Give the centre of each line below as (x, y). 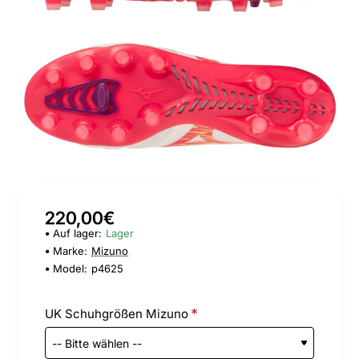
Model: (70, 268)
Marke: (70, 251)
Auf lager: (77, 233)
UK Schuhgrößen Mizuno (117, 314)
